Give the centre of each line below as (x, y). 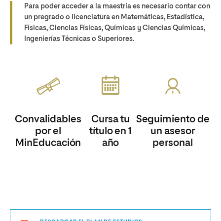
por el (48, 131)
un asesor (173, 131)
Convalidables (48, 120)
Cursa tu (110, 120)
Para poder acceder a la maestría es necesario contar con (117, 7)
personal (173, 143)
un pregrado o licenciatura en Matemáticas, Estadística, (114, 18)
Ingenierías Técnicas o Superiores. (79, 39)
